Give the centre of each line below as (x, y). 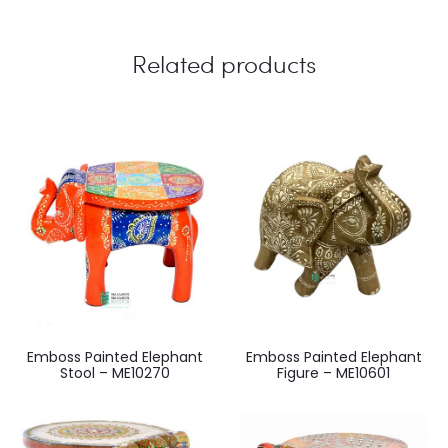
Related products (224, 63)
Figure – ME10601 (333, 372)
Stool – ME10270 (114, 372)
